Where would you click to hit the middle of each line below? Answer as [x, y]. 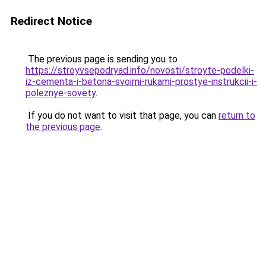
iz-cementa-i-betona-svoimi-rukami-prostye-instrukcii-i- [141, 82]
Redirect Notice [51, 21]
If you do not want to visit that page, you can [122, 115]
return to [237, 115]
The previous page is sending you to [102, 59]
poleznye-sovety [61, 93]
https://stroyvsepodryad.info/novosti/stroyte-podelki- [140, 70]
